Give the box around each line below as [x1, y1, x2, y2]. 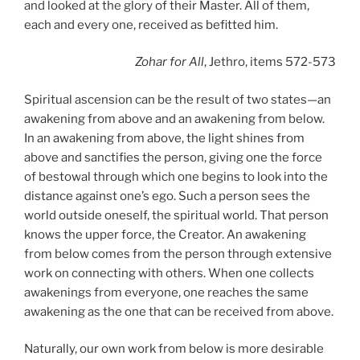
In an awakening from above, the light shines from [24, 130, 305, 145]
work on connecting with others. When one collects [24, 265, 314, 280]
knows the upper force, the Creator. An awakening [24, 227, 306, 242]
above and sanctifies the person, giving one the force [24, 149, 322, 165]
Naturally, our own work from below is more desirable [24, 342, 324, 357]
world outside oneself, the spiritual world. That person [24, 207, 329, 223]
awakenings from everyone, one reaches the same [24, 284, 309, 300]
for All [170, 55, 204, 70]
